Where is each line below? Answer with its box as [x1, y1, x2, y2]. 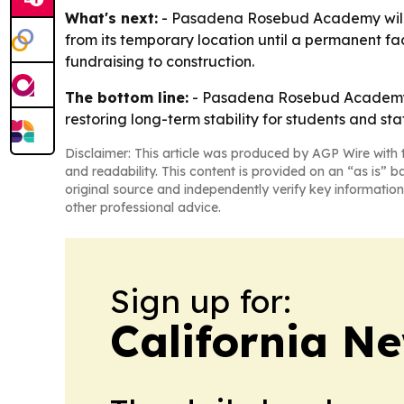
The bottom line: [65, 88, 188, 107]
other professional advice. [65, 199, 221, 216]
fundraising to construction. [65, 52, 254, 71]
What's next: [65, 9, 158, 28]
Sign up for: [110, 280, 291, 322]
